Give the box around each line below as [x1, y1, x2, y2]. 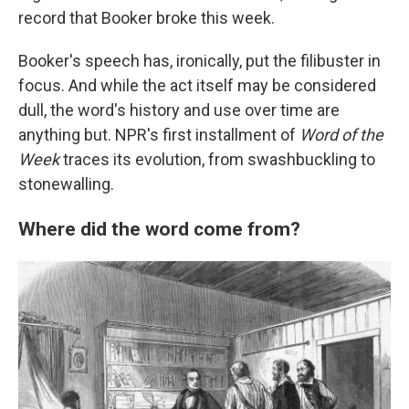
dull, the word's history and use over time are [18, 100, 340, 120]
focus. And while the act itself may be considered [18, 76, 376, 95]
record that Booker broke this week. [18, 8, 275, 27]
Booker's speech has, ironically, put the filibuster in [18, 51, 381, 70]
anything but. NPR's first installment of [18, 125, 299, 144]
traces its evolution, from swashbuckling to [59, 150, 375, 169]
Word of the [299, 125, 383, 144]
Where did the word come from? [18, 217, 305, 240]
